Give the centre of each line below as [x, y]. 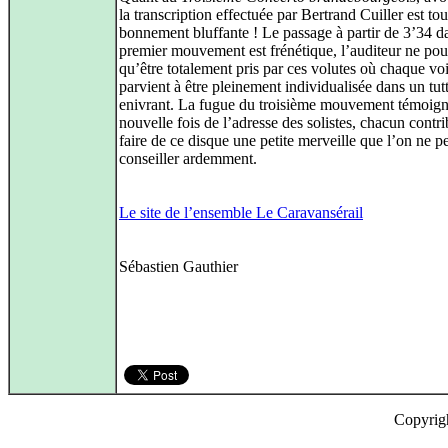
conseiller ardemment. [188, 158]
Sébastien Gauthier [178, 266]
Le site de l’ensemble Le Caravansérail [241, 212]
